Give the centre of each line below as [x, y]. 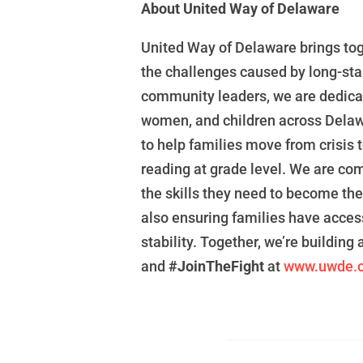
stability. [169, 242]
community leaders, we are [229, 96]
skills [183, 194]
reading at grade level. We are [238, 169]
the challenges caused [214, 72]
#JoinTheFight [217, 267]
